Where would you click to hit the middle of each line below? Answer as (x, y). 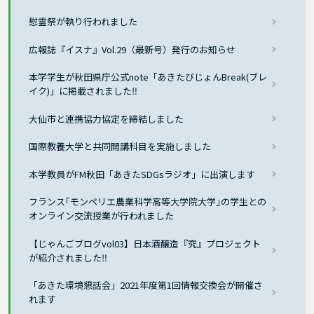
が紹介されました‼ (68, 257)
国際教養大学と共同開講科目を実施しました (120, 146)
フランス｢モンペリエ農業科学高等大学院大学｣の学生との (148, 202)
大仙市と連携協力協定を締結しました (107, 118)
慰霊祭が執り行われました (83, 22)
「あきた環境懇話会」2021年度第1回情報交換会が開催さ (146, 285)
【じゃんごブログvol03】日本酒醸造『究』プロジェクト (145, 243)
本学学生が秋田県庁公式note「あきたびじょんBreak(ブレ (148, 77)
